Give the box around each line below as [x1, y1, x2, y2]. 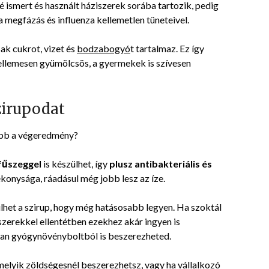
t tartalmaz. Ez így [130, 43, 204, 55]
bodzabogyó [77, 43, 130, 55]
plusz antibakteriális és [109, 158, 212, 170]
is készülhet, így [43, 158, 109, 170]
